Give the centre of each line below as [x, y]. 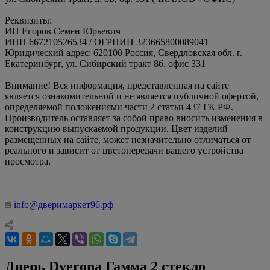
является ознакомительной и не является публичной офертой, [132, 96]
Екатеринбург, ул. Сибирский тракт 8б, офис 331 [105, 63]
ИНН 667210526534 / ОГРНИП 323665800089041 [107, 42]
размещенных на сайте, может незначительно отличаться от [128, 139]
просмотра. [28, 161]
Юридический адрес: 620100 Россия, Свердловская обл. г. [124, 52]
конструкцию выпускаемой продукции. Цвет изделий [116, 128]
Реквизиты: [28, 20]
